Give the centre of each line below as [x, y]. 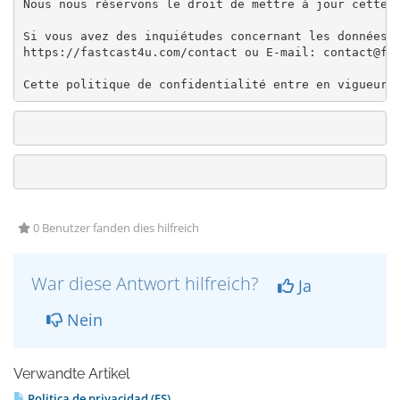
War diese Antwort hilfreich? [147, 283]
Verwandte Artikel [71, 374]
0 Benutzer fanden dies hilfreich [115, 228]
